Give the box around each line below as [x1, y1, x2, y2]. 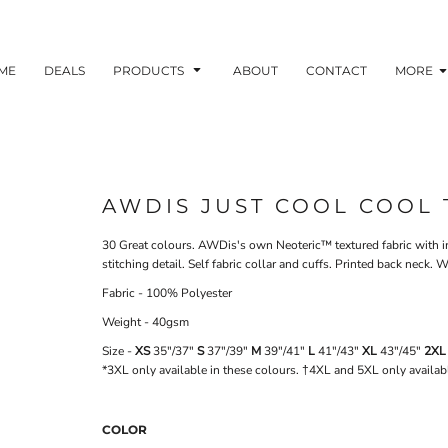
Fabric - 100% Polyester [102, 285, 232, 301]
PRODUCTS [113, 62, 187, 78]
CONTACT [306, 62, 367, 78]
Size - [102, 343, 135, 359]
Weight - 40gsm [102, 314, 189, 330]
